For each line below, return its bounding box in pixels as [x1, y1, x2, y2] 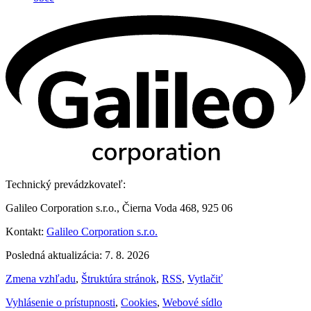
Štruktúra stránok [81, 273, 156, 285]
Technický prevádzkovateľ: [6, 178, 126, 191]
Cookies [121, 296, 157, 309]
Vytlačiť [187, 273, 223, 285]
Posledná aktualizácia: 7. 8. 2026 [6, 249, 149, 262]
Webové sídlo [162, 296, 222, 309]
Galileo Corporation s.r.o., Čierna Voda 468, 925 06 [6, 202, 233, 215]
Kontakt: [6, 226, 47, 238]
